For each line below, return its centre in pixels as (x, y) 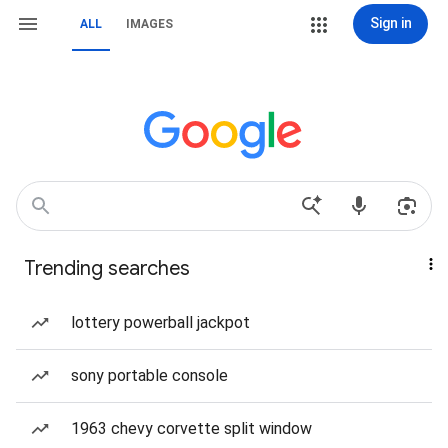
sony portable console (149, 375)
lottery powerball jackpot (160, 322)
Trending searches (107, 268)
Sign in (390, 23)
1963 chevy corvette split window (191, 428)
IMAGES (149, 24)
